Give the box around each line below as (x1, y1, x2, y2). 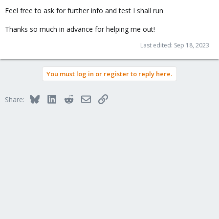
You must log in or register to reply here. (46, 69, 172, 78)
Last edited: (140, 41, 174, 49)
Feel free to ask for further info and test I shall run (5, 6, 163, 15)
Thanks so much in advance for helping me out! (5, 24, 155, 34)
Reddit (73, 93, 93, 103)
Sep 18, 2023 (174, 41, 209, 49)
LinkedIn (56, 93, 83, 103)
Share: (5, 95, 24, 104)
